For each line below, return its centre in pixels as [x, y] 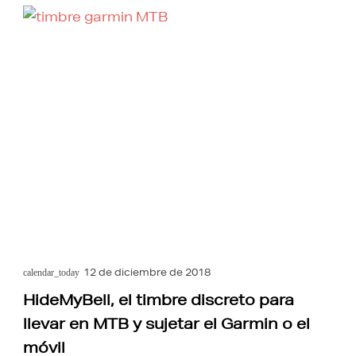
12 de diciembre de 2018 [147, 273]
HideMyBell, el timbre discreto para [159, 300]
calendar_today [52, 273]
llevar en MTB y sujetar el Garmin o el [167, 324]
